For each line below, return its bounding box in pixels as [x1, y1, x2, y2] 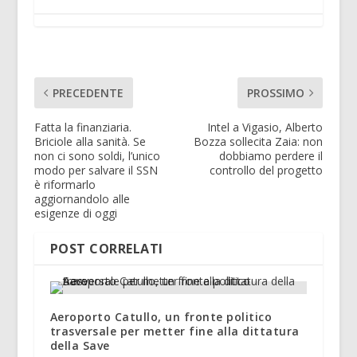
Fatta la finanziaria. [33, 120, 131, 135]
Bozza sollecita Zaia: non [194, 134, 324, 150]
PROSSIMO [247, 85, 305, 101]
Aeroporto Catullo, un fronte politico [49, 309, 273, 325]
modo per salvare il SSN [33, 163, 158, 178]
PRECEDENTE [52, 85, 124, 101]
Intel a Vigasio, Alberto [207, 120, 324, 135]
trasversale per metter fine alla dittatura [49, 324, 300, 339]
